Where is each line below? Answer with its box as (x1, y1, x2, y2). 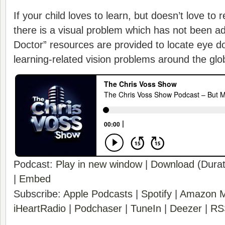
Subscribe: (14, 188, 63, 199)
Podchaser (74, 203, 122, 214)
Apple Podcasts (63, 188, 133, 199)
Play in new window (56, 159, 142, 170)
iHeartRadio (14, 203, 66, 214)
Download (151, 159, 194, 170)
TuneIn (131, 203, 161, 214)
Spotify (141, 188, 172, 199)
